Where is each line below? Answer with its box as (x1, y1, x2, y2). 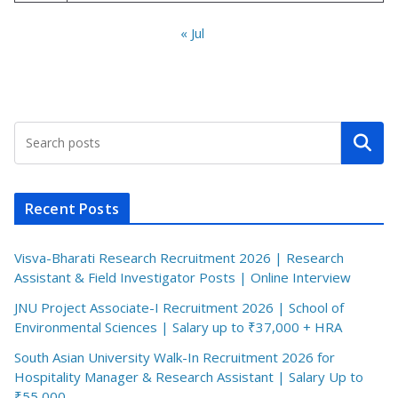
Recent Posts (25, 199, 119, 219)
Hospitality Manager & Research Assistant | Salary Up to (14, 368, 363, 386)
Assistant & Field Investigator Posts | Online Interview (14, 268, 351, 287)
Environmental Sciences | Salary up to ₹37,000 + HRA (14, 318, 342, 337)
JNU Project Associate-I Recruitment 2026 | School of (14, 298, 344, 317)
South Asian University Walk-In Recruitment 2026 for (14, 348, 335, 367)
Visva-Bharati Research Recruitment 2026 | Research (14, 249, 344, 267)
